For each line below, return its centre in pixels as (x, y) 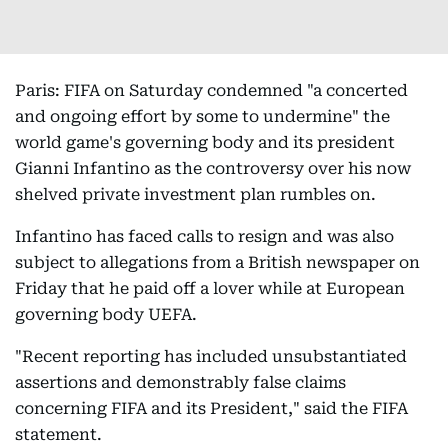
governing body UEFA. (106, 314)
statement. (58, 434)
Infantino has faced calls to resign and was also (204, 236)
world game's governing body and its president (205, 142)
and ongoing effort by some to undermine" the (202, 116)
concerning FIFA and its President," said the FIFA (211, 408)
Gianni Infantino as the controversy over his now (213, 168)
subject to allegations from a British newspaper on (217, 262)
